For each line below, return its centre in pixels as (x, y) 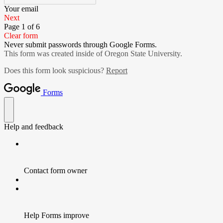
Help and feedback (34, 127)
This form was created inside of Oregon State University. (93, 54)
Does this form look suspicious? (55, 70)
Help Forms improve (56, 215)
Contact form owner (56, 170)
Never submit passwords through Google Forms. (80, 45)
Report (117, 70)
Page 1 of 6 (22, 27)
